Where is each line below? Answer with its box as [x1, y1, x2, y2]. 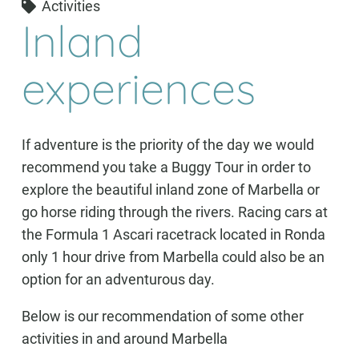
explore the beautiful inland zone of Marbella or [22, 180, 320, 198]
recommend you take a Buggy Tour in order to [22, 158, 311, 175]
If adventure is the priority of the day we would [22, 135, 314, 153]
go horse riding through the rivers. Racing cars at [22, 203, 328, 220]
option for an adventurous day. [22, 270, 215, 288]
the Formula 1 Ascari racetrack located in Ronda [22, 225, 325, 243]
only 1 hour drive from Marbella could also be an [22, 248, 325, 265]
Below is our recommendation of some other [22, 307, 304, 325]
